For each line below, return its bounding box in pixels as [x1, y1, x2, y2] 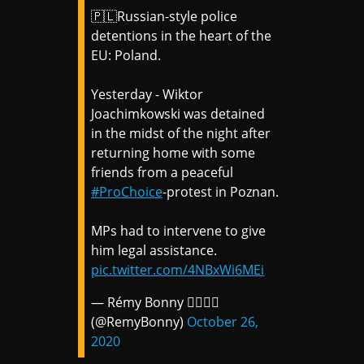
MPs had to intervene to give [91, 221, 266, 240]
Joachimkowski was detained [91, 104, 266, 123]
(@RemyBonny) [91, 312, 188, 331]
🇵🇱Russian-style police [91, 6, 238, 25]
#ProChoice [91, 182, 163, 201]
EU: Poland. [91, 45, 162, 64]
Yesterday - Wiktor [91, 84, 204, 103]
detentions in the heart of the [91, 26, 272, 45]
